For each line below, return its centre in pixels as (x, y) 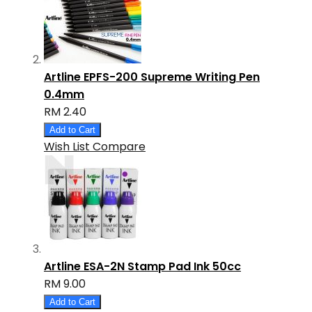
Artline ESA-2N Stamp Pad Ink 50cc (142, 267)
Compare (119, 147)
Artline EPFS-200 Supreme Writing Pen (152, 77)
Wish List (67, 147)
